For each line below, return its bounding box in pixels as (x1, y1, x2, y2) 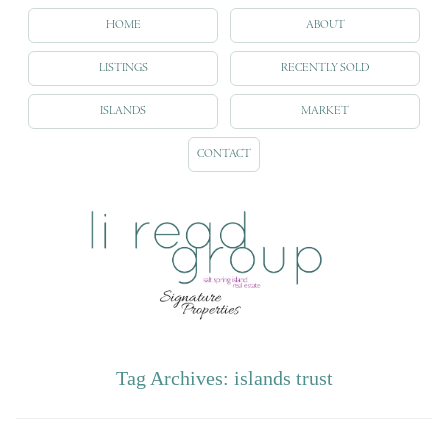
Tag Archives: (115, 366, 234, 389)
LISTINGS (98, 61, 148, 75)
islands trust (233, 366, 333, 389)
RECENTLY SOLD (281, 61, 369, 75)
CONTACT (197, 147, 251, 161)
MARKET (301, 104, 349, 118)
